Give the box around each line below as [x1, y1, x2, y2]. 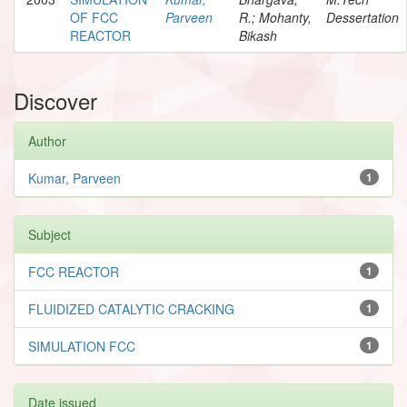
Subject [28, 224, 71, 243]
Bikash [239, 25, 277, 45]
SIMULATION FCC [28, 336, 135, 355]
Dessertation [326, 7, 399, 26]
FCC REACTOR [28, 262, 119, 281]
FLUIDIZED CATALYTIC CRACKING [28, 299, 234, 318]
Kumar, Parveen [28, 168, 121, 187]
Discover [14, 84, 97, 116]
